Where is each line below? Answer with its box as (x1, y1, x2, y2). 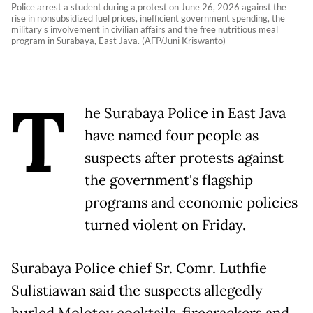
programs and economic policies (85, 194, 298, 212)
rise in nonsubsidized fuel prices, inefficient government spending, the (11, 13, 285, 24)
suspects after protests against (85, 149, 284, 168)
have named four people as (85, 126, 259, 145)
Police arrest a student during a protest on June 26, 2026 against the (11, 1, 286, 13)
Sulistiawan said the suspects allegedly (11, 282, 263, 300)
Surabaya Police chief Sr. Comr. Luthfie (11, 259, 267, 278)
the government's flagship (85, 171, 253, 190)
